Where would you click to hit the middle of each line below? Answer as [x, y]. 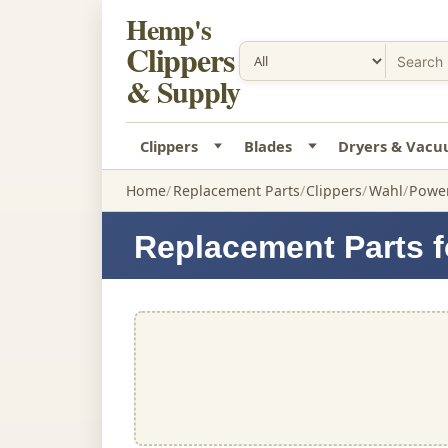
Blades [267, 146]
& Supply [183, 91]
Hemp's [168, 29]
